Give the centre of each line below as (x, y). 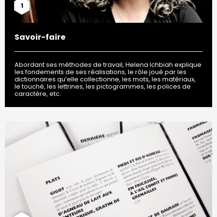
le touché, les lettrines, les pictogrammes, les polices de (103, 87)
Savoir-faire (40, 37)
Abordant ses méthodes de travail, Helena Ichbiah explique (108, 65)
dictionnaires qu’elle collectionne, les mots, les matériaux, (105, 79)
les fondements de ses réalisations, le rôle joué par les (101, 72)
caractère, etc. (38, 94)
